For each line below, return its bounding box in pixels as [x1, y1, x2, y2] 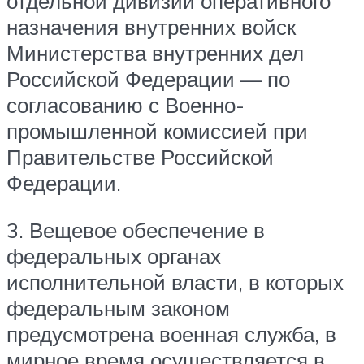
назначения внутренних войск [6, 14, 296, 41]
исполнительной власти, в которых [6, 268, 344, 295]
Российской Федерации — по [6, 66, 290, 93]
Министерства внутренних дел [6, 40, 304, 67]
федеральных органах [6, 242, 221, 269]
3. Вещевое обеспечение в [6, 216, 265, 243]
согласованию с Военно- [6, 92, 245, 119]
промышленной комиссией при [6, 118, 308, 145]
